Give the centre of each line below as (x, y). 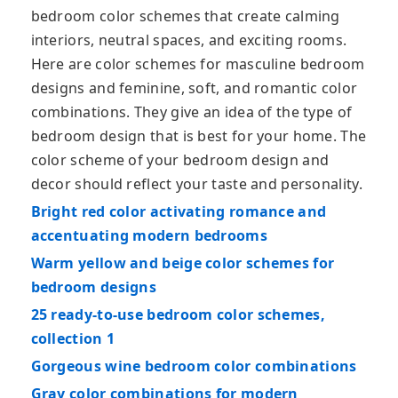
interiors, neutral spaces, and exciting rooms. (189, 40)
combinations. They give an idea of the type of (191, 112)
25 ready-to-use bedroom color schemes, (178, 314)
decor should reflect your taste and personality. (196, 184)
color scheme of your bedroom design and (180, 160)
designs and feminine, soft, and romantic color (194, 88)
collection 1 (73, 338)
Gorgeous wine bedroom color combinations (194, 366)
